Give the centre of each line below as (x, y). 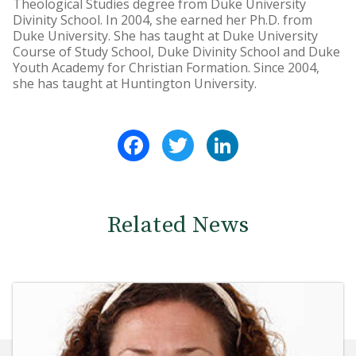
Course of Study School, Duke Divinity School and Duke (176, 52)
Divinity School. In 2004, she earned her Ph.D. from (163, 20)
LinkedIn (264, 136)
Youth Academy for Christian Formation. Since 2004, (166, 68)
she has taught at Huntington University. (135, 83)
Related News (178, 225)
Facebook (179, 136)
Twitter (218, 136)
